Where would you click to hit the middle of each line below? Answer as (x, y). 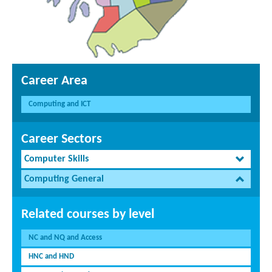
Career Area (54, 81)
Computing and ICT (59, 104)
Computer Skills (56, 159)
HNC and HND (51, 257)
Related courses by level (88, 215)
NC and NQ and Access (65, 238)
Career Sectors (62, 140)
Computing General (64, 179)
